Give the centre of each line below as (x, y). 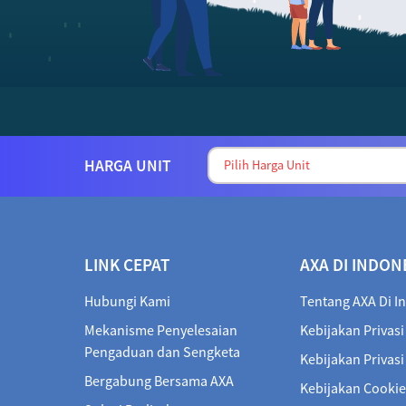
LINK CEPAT (127, 265)
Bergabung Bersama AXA (159, 381)
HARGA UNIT (128, 165)
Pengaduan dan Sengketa (162, 352)
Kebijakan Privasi (352, 330)
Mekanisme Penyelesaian (161, 330)
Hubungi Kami (127, 301)
